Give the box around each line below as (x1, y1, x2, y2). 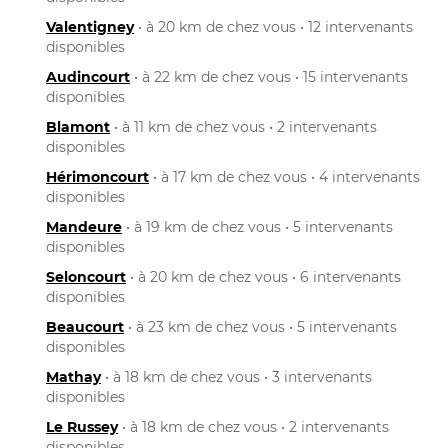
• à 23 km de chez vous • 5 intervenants (124, 317, 397, 336)
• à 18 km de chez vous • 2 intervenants (118, 417, 389, 436)
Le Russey (46, 417, 118, 436)
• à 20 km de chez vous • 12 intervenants (134, 17, 413, 36)
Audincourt (46, 67, 130, 86)
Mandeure (46, 217, 122, 236)
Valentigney (46, 17, 134, 36)
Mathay (46, 367, 101, 386)
